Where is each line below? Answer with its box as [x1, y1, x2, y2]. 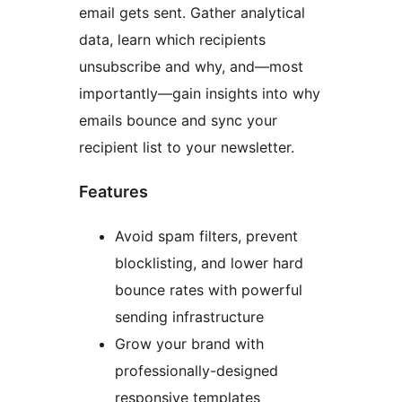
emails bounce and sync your [79, 110, 277, 129]
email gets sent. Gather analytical [79, 3, 305, 22]
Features [79, 181, 148, 201]
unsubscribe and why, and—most [79, 57, 303, 75]
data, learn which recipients [79, 30, 266, 48]
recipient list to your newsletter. [79, 137, 294, 156]
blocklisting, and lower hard [115, 253, 303, 272]
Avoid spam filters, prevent [115, 226, 298, 245]
